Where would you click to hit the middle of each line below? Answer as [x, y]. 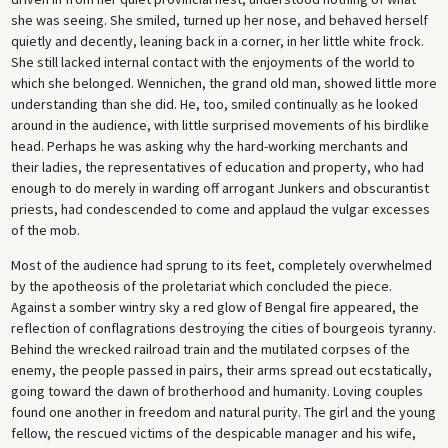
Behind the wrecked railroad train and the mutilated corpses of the [210, 348]
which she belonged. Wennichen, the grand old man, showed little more [223, 82]
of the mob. [45, 229]
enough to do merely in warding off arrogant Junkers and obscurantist [219, 187]
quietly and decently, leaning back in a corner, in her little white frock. [217, 40]
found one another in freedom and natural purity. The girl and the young [223, 411]
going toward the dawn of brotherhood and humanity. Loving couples [216, 390]
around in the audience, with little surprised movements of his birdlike [219, 124]
